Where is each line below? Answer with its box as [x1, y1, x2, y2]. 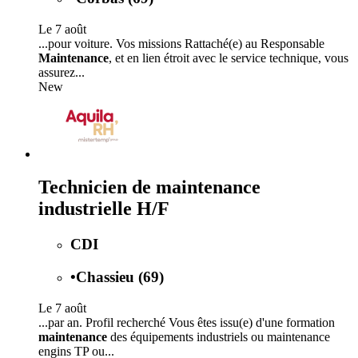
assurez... [38, 65, 85, 79]
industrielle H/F [38, 198, 169, 220]
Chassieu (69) [76, 268, 164, 286]
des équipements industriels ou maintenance [107, 329, 330, 344]
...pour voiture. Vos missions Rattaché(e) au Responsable [38, 36, 324, 50]
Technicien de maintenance [38, 177, 261, 198]
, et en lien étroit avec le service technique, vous [109, 50, 348, 65]
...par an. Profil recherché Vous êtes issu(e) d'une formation [38, 315, 335, 329]
